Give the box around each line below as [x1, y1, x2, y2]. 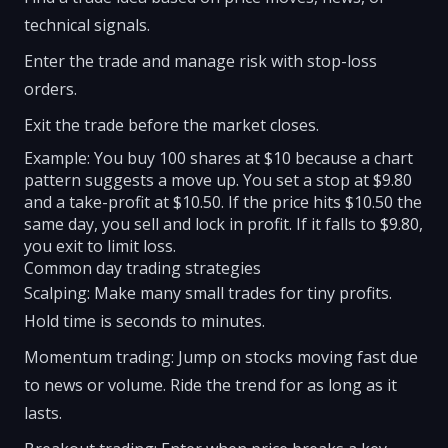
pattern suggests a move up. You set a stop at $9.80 [24, 169, 412, 191]
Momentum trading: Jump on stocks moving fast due [24, 346, 418, 368]
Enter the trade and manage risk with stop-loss [24, 50, 377, 72]
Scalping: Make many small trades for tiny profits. [24, 282, 392, 304]
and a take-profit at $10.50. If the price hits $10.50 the [24, 191, 422, 213]
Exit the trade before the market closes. [24, 114, 319, 136]
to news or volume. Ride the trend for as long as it [24, 374, 397, 396]
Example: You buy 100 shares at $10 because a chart [24, 147, 413, 169]
